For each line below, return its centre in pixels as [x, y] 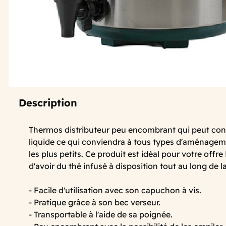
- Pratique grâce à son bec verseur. [95, 202]
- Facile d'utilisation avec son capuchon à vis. [115, 190]
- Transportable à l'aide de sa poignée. [101, 214]
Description [48, 102]
